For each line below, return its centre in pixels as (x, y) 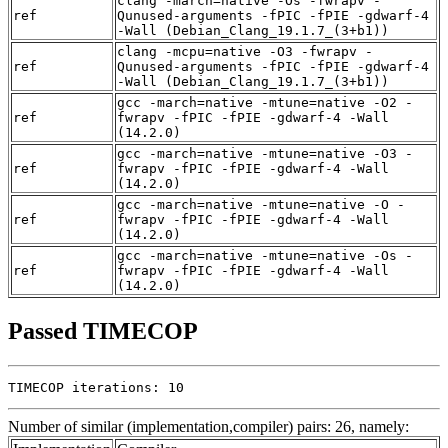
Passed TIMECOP (103, 331)
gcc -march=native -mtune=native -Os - (265, 256)
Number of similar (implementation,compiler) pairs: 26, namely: (208, 427)
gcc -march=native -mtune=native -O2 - (265, 103)
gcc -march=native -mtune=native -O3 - (265, 154)
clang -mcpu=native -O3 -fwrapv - (245, 52)
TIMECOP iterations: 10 (96, 388)
